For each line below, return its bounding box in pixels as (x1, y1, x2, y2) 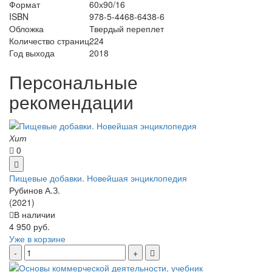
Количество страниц (9, 35, 89, 47)
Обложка (9, 22, 44, 35)
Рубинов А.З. (9, 183, 60, 196)
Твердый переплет (89, 22, 164, 35)
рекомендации (9, 89, 134, 115)
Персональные (9, 69, 138, 95)
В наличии (14, 208, 55, 220)
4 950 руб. (9, 220, 50, 233)
